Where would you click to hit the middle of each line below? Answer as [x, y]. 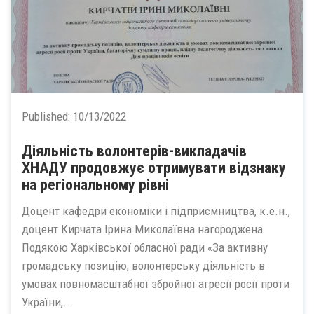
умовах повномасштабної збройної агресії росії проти [156, 284]
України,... [48, 302]
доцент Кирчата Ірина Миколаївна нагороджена [142, 229]
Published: [47, 116]
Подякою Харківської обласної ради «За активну [145, 247]
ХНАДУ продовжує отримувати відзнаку [154, 168]
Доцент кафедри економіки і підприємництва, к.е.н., [156, 211]
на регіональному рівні [95, 184]
